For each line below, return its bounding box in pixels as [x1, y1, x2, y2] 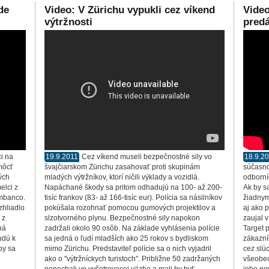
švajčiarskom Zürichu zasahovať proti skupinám [44, 163, 200, 171]
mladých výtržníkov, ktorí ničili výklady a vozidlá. [44, 173, 199, 181]
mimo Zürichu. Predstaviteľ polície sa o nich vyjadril [44, 244, 211, 253]
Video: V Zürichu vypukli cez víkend [44, 4, 215, 16]
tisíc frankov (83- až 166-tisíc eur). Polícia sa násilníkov [44, 193, 222, 202]
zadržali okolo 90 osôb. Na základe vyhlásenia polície [44, 224, 220, 232]
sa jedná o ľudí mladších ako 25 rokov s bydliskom [44, 234, 208, 243]
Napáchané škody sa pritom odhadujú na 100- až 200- [44, 183, 222, 192]
